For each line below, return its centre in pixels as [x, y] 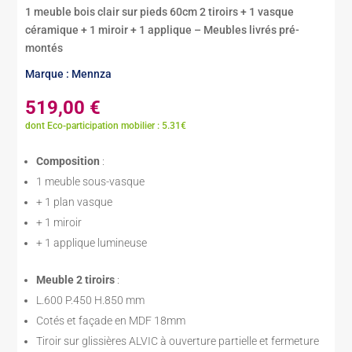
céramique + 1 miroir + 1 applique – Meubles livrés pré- [163, 29]
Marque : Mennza [69, 73]
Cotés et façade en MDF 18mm [111, 320]
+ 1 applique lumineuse [92, 242]
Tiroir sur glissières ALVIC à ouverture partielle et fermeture [178, 341]
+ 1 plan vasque [75, 202]
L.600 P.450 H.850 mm [91, 300]
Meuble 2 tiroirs [77, 279]
